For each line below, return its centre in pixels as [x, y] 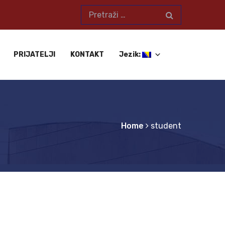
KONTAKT [87, 54]
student [166, 126]
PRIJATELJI [34, 54]
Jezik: [131, 54]
